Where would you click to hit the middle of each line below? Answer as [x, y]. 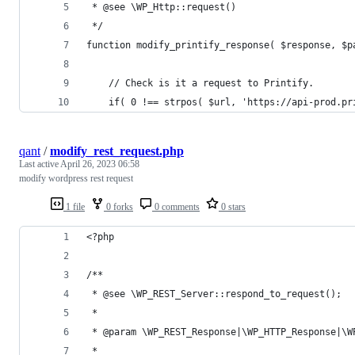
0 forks [118, 206]
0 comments [176, 206]
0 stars [232, 206]
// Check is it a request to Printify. [200, 83]
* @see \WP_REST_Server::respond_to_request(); [214, 294]
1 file [74, 206]
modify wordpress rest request [76, 178]
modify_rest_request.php [117, 151]
